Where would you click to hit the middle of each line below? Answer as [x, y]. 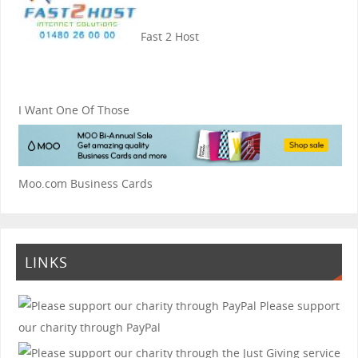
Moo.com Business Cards [85, 184]
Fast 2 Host [168, 37]
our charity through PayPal [89, 327]
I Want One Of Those [74, 110]
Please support [298, 305]
